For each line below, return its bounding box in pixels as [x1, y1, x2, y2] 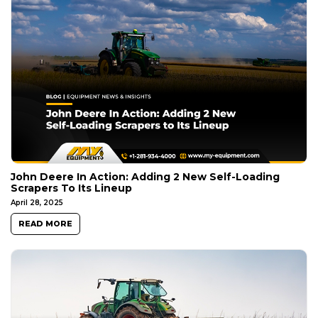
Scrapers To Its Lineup [11, 182, 132, 195]
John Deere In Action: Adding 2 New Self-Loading [11, 170, 280, 184]
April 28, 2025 [11, 198, 63, 208]
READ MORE [18, 219, 72, 229]
